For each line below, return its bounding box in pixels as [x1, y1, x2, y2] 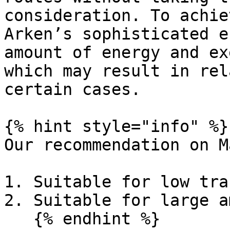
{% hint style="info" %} [4, 117, 228, 136]
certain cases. [4, 80, 141, 99]
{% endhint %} [4, 209, 33, 228]
